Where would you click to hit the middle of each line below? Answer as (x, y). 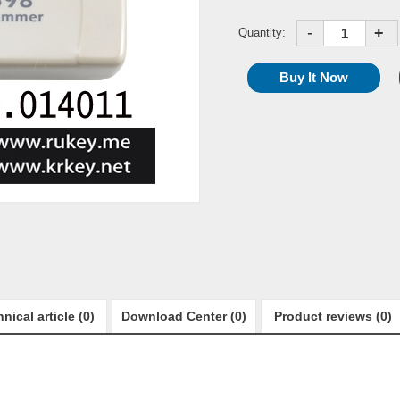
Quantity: (262, 33)
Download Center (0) (184, 316)
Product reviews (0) (333, 316)
